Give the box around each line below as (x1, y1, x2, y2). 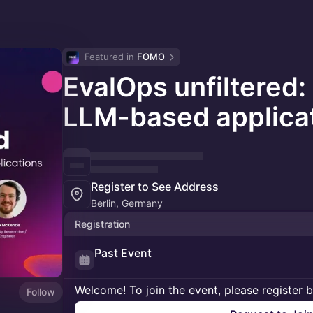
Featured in (85, 51, 137, 62)
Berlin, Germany (91, 197, 163, 209)
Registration (75, 218, 130, 230)
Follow (27, 285, 55, 298)
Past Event (94, 246, 152, 260)
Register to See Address (91, 180, 219, 194)
